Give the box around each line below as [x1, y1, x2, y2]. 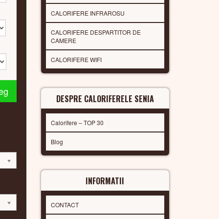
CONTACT [50, 200, 79, 209]
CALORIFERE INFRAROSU [50, 8, 125, 17]
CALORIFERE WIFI [50, 55, 102, 64]
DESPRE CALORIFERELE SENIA [56, 92, 154, 105]
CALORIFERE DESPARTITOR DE [50, 27, 141, 36]
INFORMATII [86, 175, 125, 187]
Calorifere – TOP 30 [50, 118, 104, 127]
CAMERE [50, 36, 76, 44]
